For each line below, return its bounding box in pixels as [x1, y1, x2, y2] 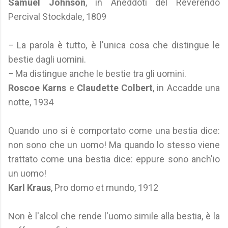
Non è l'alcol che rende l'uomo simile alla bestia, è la [8, 211, 220, 221]
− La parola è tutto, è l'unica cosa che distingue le [8, 40, 220, 50]
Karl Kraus [8, 182, 51, 193]
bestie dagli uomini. [8, 54, 86, 65]
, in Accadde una [153, 82, 220, 93]
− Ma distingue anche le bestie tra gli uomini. [8, 68, 186, 79]
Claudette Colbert [76, 82, 153, 93]
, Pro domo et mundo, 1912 [51, 182, 158, 193]
